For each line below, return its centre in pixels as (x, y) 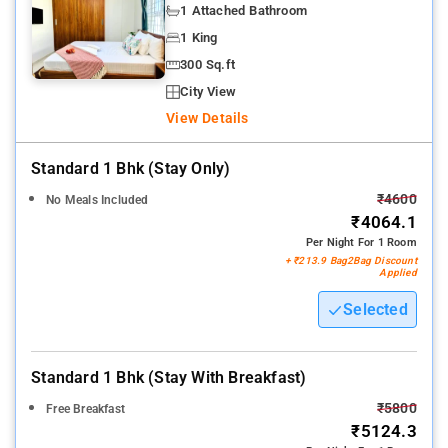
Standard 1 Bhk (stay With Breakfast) (169, 378)
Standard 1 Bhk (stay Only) (131, 169)
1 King (199, 38)
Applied (398, 273)
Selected (375, 310)
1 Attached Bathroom (243, 11)
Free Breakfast (85, 409)
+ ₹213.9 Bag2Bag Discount (350, 261)
